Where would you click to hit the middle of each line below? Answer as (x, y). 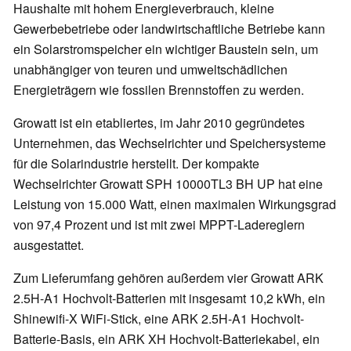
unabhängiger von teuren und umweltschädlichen (150, 70)
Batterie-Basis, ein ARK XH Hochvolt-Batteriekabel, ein (166, 339)
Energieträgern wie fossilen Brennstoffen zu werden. (159, 90)
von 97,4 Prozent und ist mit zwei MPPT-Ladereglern (159, 225)
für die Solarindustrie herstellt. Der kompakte (136, 164)
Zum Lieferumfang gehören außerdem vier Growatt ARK (168, 278)
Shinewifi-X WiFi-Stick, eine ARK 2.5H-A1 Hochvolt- (159, 319)
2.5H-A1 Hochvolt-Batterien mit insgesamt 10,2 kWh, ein (169, 299)
